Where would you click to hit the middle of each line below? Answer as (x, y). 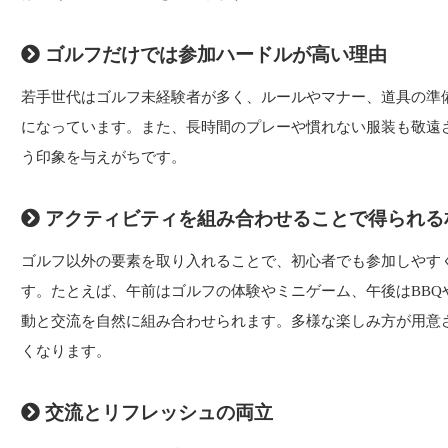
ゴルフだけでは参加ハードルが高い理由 (213, 55)
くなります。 (66, 351)
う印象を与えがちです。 (103, 157)
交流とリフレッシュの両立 (156, 413)
